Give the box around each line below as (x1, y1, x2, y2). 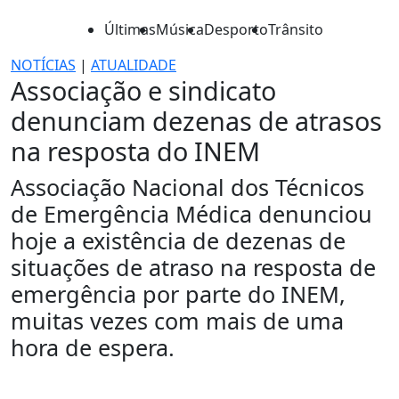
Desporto (204, 20, 268, 39)
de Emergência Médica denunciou (11, 199, 372, 229)
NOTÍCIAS (11, 55, 76, 75)
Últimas (104, 20, 156, 39)
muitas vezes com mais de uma (11, 305, 344, 336)
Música (156, 20, 204, 39)
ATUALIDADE (91, 55, 176, 75)
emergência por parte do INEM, (11, 279, 346, 309)
